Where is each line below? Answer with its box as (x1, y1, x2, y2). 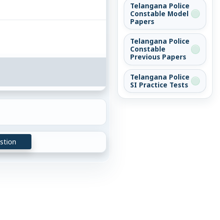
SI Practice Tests (130, 80, 188, 89)
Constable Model (130, 9, 189, 19)
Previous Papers (130, 53, 186, 62)
